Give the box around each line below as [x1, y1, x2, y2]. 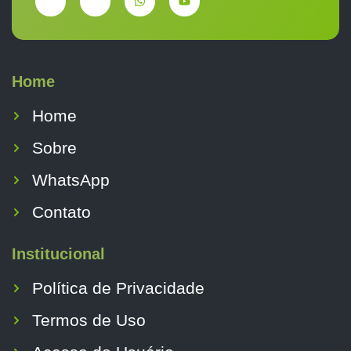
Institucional [12, 245, 105, 263]
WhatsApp [32, 171, 110, 190]
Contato [32, 203, 91, 222]
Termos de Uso [32, 311, 146, 330]
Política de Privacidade [32, 279, 204, 298]
